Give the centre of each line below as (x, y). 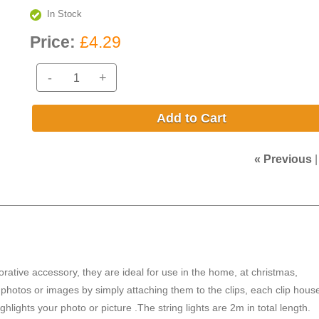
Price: (53, 42)
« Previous (283, 159)
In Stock (64, 14)
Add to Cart (192, 118)
